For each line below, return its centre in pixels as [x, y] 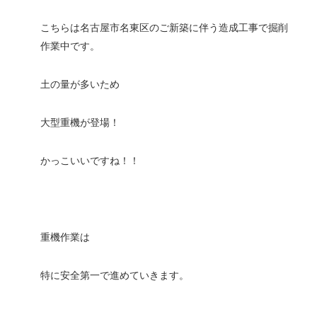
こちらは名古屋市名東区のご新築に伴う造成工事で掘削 [164, 28]
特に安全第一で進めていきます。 [115, 276]
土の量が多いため [80, 85]
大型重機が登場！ [80, 123]
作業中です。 [70, 46]
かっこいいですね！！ [90, 161]
